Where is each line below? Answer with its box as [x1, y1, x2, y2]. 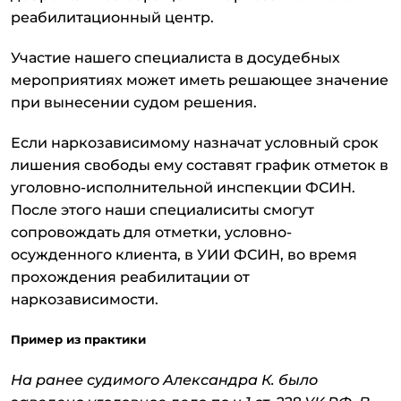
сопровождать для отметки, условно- [11, 224, 292, 242]
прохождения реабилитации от [11, 269, 250, 286]
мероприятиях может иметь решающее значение [11, 72, 388, 90]
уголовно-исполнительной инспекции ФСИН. [11, 179, 355, 197]
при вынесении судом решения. [11, 94, 260, 112]
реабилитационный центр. [11, 9, 214, 27]
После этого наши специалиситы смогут [11, 201, 314, 219]
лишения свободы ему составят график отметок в [11, 157, 388, 175]
